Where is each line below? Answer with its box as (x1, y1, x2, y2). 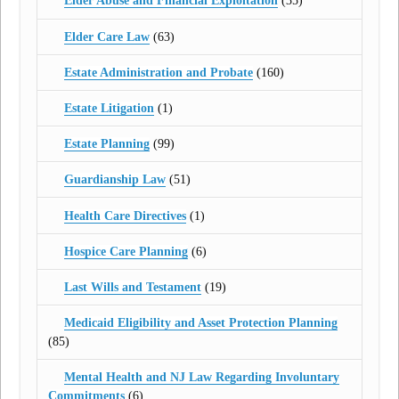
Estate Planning (63, 137, 150, 151)
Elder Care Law (63, 29, 150, 44)
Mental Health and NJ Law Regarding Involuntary (63, 370, 339, 385)
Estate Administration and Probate (63, 65, 253, 79)
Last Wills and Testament (63, 280, 201, 294)
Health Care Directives (63, 208, 186, 223)
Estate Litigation (63, 102, 154, 115)
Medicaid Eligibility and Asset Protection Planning (63, 316, 338, 330)
